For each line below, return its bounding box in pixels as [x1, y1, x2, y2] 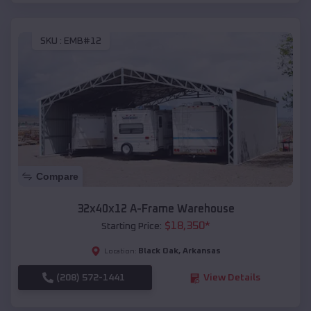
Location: [103, 248, 137, 255]
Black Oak [137, 247, 178, 256]
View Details [203, 273, 260, 283]
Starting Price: [101, 221, 162, 232]
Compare [36, 171, 78, 183]
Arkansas [182, 247, 221, 256]
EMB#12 [64, 36, 101, 47]
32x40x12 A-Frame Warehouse [76, 203, 235, 215]
